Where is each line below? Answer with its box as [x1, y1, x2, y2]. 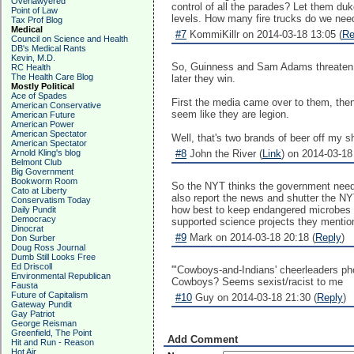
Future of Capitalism [11, 290, 88, 299]
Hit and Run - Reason [11, 337, 94, 347]
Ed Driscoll [11, 262, 52, 271]
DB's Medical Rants [11, 43, 86, 53]
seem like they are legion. [171, 108, 289, 120]
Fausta [11, 281, 38, 290]
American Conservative [11, 100, 101, 110]
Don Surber [11, 233, 55, 243]
